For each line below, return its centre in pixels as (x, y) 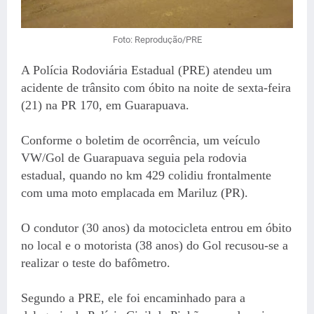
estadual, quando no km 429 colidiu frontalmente (146, 175)
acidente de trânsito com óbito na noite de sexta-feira (156, 87)
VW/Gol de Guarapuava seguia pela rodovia (134, 157)
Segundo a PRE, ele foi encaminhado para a (133, 298)
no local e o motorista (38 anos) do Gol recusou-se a (155, 245)
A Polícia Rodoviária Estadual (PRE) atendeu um (146, 70)
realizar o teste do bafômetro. (96, 262)
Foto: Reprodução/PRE (157, 39)
